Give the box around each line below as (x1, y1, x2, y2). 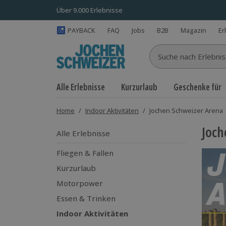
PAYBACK (68, 25, 95, 35)
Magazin (181, 25, 206, 35)
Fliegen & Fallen (56, 148, 114, 158)
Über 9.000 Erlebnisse (56, 5, 123, 15)
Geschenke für (174, 81, 221, 93)
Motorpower (56, 178, 103, 188)
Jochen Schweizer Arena (149, 106, 223, 115)
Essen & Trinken (56, 193, 116, 203)
